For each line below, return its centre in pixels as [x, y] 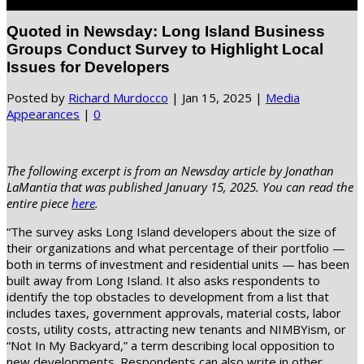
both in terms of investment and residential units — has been [178, 264]
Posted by [37, 98]
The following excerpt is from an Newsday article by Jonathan [170, 171]
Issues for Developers [88, 67]
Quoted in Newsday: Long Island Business [166, 32]
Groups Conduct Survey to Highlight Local [165, 50]
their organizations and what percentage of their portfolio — [176, 248]
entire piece [39, 204]
